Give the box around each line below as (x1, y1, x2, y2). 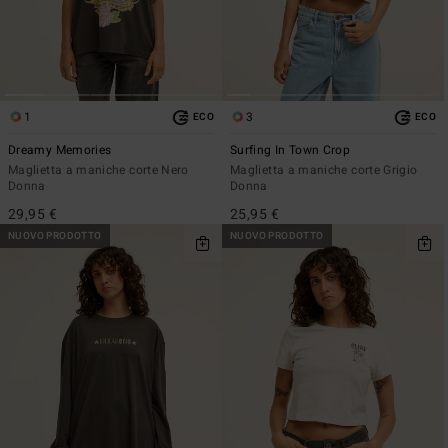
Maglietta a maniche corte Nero (8, 161, 189, 180)
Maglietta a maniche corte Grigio (230, 161, 418, 180)
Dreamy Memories (8, 141, 112, 160)
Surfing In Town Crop (230, 141, 351, 160)
